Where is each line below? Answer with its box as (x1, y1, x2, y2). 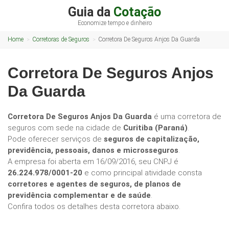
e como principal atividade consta (82, 168, 202, 177)
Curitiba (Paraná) (123, 123, 188, 132)
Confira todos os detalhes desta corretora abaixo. (8, 202, 180, 211)
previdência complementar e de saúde (8, 191, 151, 200)
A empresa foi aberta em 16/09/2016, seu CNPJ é (8, 157, 178, 166)
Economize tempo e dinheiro (77, 19, 152, 27)
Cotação (113, 5, 161, 19)
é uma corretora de (154, 112, 221, 121)
